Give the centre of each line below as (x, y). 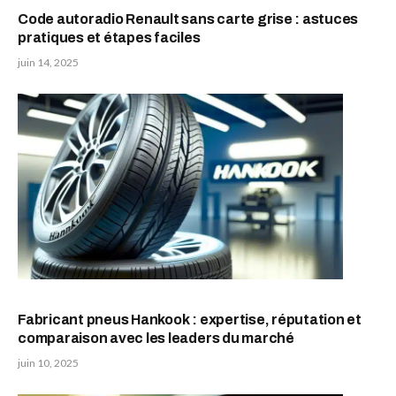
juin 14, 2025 (48, 62)
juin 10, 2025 (48, 363)
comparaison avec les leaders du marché (156, 338)
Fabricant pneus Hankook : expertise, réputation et (190, 320)
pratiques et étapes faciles (109, 37)
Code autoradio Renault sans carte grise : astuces (188, 19)
